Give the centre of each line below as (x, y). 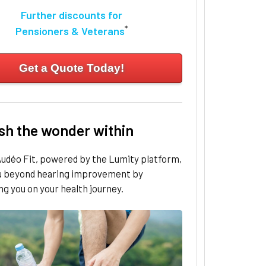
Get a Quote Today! (71, 68)
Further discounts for (71, 15)
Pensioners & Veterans (70, 31)
